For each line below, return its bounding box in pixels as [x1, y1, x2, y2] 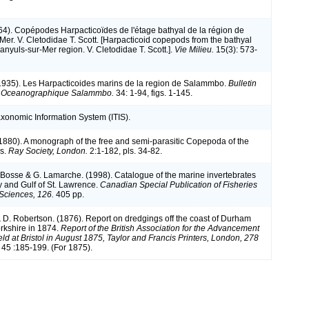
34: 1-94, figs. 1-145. [114, 88, 192, 98]
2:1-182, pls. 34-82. [88, 146, 162, 156]
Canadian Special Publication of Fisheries [100, 179, 257, 190]
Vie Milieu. [175, 44, 214, 54]
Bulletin [228, 78, 257, 88]
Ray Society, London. [8, 146, 88, 156]
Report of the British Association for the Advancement [61, 223, 259, 233]
